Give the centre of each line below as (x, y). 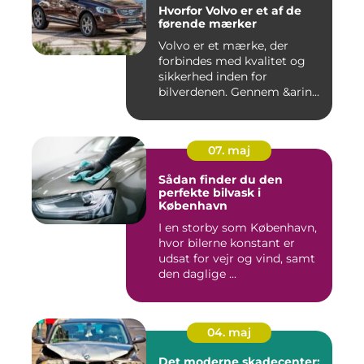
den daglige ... (197, 274)
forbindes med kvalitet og (232, 61)
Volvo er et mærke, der (223, 46)
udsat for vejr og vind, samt (237, 259)
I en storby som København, (238, 228)
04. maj (229, 333)
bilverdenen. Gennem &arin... (239, 92)
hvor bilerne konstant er (227, 243)
